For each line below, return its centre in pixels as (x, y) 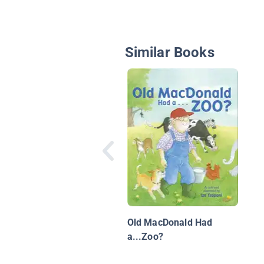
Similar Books (169, 53)
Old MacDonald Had (170, 223)
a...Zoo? (145, 237)
